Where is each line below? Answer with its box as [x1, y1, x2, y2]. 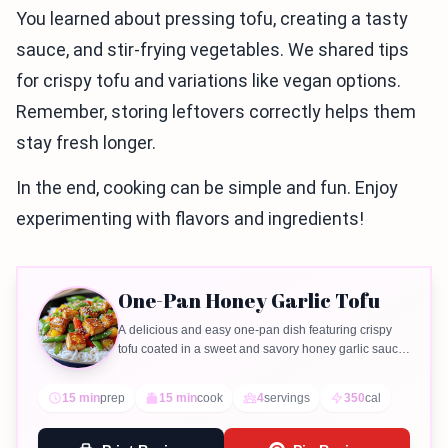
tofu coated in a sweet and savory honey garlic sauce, [118, 342, 408, 357]
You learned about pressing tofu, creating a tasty [16, 8, 408, 30]
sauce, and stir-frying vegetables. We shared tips [16, 39, 409, 61]
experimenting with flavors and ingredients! [16, 208, 364, 230]
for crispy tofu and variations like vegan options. [16, 70, 401, 92]
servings [264, 391, 310, 406]
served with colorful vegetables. [118, 361, 289, 376]
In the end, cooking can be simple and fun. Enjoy [16, 177, 398, 199]
